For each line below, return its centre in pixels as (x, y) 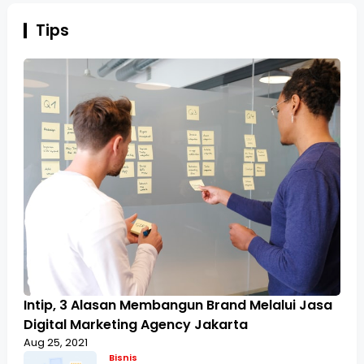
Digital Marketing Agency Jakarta (135, 325)
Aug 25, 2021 (55, 343)
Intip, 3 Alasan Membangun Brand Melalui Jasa (178, 305)
